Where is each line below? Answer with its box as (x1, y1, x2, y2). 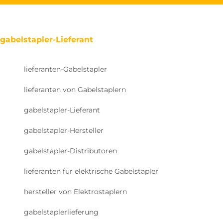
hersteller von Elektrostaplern (24, 187, 127, 196)
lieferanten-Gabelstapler (24, 64, 107, 74)
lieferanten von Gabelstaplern (24, 85, 126, 94)
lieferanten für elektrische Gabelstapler (24, 166, 158, 176)
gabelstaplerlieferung (24, 207, 99, 217)
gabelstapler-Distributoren (24, 146, 117, 155)
